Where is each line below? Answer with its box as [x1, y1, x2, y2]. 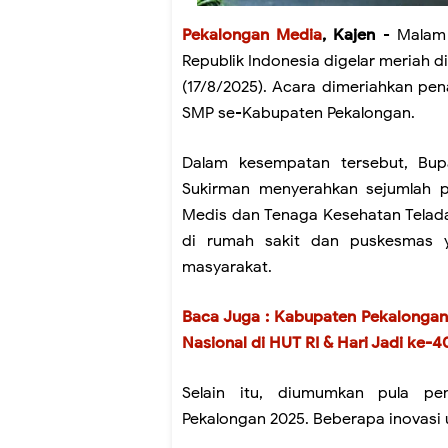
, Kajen [322, 24, 376, 45]
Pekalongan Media [182, 24, 323, 45]
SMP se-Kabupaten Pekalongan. [182, 102, 415, 123]
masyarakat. [182, 256, 272, 277]
